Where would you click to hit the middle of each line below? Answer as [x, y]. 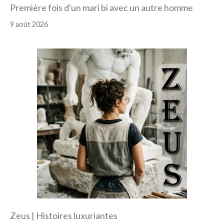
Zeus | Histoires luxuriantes [64, 216]
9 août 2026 [29, 24]
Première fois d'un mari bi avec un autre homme [101, 8]
